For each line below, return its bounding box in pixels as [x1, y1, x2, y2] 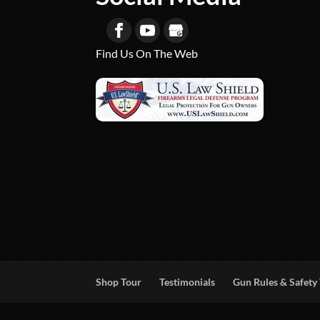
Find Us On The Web [96, 46, 199, 60]
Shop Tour [96, 276, 142, 289]
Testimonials [159, 276, 216, 289]
